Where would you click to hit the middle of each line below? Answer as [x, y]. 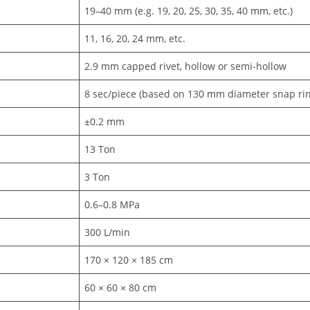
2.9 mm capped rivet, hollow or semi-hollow [186, 66]
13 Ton [100, 149]
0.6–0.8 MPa [112, 205]
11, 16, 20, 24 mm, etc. [135, 39]
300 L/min [108, 232]
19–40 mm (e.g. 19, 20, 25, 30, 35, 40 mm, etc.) [189, 11]
